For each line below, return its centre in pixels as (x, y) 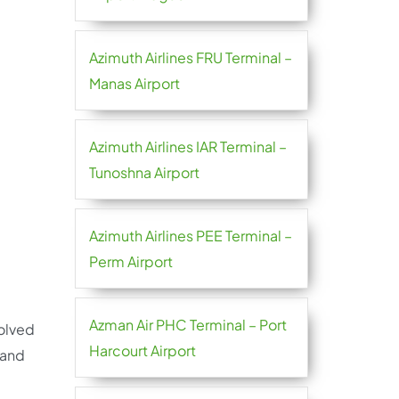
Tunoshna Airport (144, 172)
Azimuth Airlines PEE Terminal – (190, 236)
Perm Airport (130, 261)
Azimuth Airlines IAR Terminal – (187, 147)
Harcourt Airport (142, 350)
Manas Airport (134, 83)
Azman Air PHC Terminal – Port (187, 325)
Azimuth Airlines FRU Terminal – (190, 57)
